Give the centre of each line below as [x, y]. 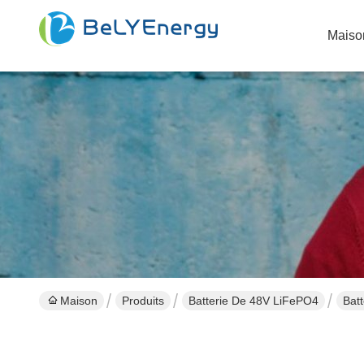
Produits [143, 301]
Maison [79, 301]
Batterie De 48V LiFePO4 [253, 301]
